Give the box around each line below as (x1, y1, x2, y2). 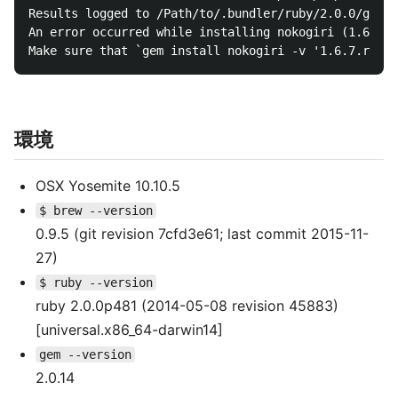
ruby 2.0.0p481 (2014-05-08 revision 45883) (36, 297, 338, 314)
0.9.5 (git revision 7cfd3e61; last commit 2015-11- (36, 225, 369, 243)
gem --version (39, 347, 131, 362)
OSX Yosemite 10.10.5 (36, 177, 180, 195)
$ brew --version (39, 203, 153, 218)
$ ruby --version (39, 275, 153, 290)
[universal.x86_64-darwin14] (36, 321, 223, 338)
